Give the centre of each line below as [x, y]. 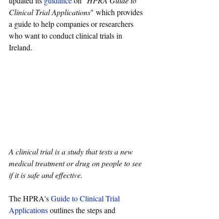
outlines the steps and [83, 210]
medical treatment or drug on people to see [76, 163]
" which [104, 12]
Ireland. [22, 47]
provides [131, 12]
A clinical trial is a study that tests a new [72, 152]
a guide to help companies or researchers [72, 24]
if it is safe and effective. [47, 175]
